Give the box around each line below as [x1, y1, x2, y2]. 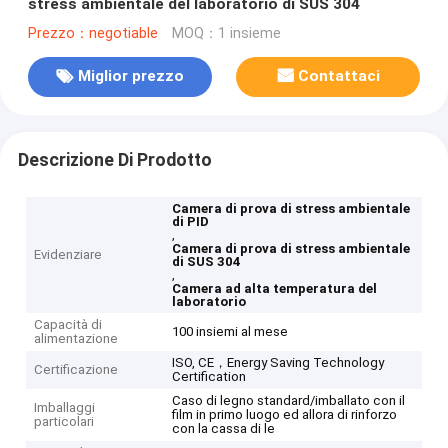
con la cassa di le [172, 421, 276, 437]
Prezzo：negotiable [27, 24, 158, 42]
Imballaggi [34, 400, 96, 416]
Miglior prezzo [77, 67, 184, 86]
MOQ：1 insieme [171, 24, 281, 42]
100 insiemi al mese [172, 324, 289, 340]
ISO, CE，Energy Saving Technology [172, 355, 385, 371]
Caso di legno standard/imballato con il [172, 393, 406, 409]
